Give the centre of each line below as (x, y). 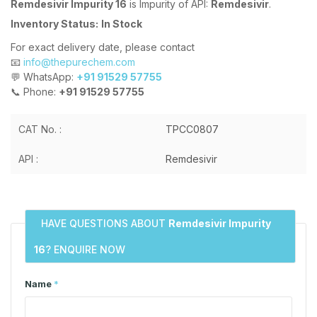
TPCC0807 (192, 129)
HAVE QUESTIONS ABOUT (105, 223)
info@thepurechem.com (79, 62)
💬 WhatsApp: (44, 76)
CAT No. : (40, 129)
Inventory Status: (54, 23)
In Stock (122, 23)
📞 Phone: (35, 91)
